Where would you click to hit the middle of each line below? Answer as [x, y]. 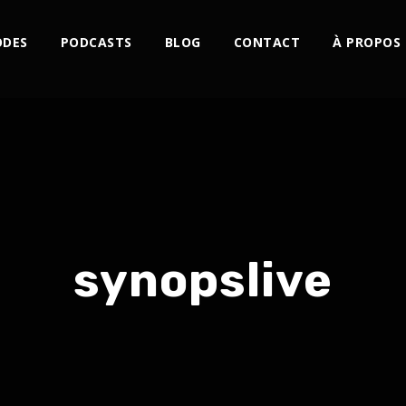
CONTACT [267, 42]
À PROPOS [367, 42]
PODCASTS [96, 42]
